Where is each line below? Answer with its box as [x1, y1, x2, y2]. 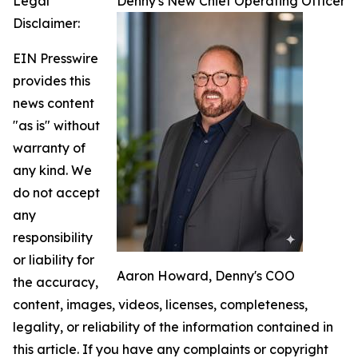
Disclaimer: [13, 15, 80, 31]
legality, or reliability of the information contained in [13, 319, 333, 335]
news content [13, 95, 94, 111]
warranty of [13, 140, 86, 156]
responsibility [13, 229, 93, 245]
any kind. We [13, 162, 92, 178]
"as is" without [13, 117, 100, 133]
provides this [13, 73, 90, 89]
